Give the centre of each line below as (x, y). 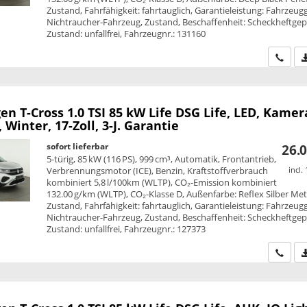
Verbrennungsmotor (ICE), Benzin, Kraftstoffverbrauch (158, 171)
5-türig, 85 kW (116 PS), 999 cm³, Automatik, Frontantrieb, (162, 159)
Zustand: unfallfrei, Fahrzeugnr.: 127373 (126, 229)
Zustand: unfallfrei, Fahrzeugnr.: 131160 (126, 34)
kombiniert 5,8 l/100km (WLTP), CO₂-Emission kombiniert (162, 183)
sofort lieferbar (78, 147)
